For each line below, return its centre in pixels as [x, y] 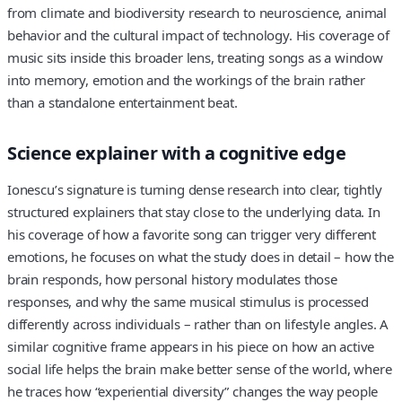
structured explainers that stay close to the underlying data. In [194, 212]
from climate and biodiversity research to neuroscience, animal [197, 12]
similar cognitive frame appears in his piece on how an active [191, 347]
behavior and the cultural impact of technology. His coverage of [198, 35]
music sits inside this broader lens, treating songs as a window [195, 57]
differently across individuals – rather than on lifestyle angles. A [198, 324]
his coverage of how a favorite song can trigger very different [192, 235]
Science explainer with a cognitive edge [177, 153]
